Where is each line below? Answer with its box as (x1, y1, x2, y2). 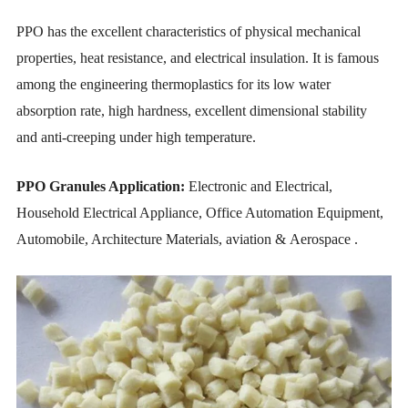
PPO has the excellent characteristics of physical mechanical (16, 23, 362, 39)
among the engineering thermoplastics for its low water (16, 76, 331, 92)
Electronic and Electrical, (185, 178, 333, 194)
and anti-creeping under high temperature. (16, 128, 260, 145)
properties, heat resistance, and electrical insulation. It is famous (16, 49, 380, 66)
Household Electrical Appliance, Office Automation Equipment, (16, 204, 384, 220)
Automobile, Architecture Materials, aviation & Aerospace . (16, 230, 362, 247)
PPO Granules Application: (16, 178, 186, 194)
